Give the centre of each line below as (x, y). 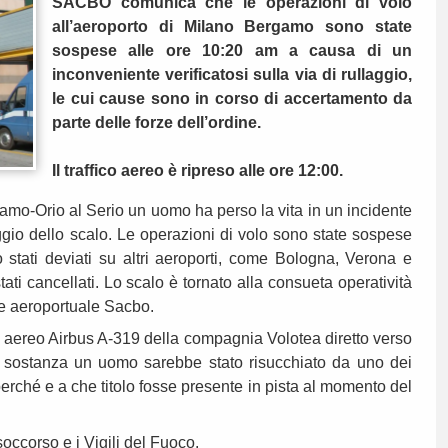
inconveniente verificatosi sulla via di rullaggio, (232, 75)
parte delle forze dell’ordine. (156, 123)
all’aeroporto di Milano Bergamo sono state (232, 27)
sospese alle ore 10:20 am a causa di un (232, 51)
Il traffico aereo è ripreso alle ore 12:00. (197, 171)
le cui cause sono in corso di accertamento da (232, 99)
